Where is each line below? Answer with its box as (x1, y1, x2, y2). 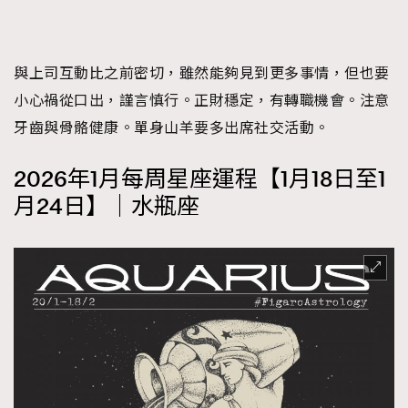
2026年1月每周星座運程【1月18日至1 (14, 164, 386, 195)
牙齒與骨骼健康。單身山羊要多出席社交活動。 (14, 118, 330, 138)
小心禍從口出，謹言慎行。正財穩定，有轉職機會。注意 (14, 91, 390, 110)
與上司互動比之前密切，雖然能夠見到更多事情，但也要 (14, 64, 390, 83)
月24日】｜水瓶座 (14, 191, 199, 222)
